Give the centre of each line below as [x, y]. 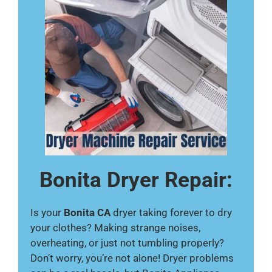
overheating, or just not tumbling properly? [127, 243]
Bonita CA [87, 212]
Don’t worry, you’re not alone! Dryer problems [132, 258]
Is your [47, 212]
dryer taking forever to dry [171, 212]
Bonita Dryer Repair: [136, 180]
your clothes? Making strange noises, [115, 228]
